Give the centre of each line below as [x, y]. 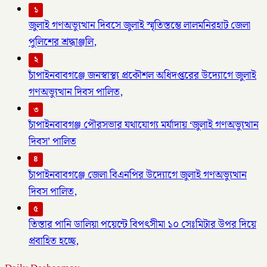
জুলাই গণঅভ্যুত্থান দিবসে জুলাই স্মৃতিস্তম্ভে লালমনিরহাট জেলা [139, 26]
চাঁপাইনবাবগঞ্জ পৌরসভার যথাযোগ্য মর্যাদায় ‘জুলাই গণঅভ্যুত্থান [144, 125]
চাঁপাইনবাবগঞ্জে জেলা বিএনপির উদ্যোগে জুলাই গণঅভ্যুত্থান [138, 175]
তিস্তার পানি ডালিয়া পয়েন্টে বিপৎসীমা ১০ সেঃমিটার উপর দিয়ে [142, 225]
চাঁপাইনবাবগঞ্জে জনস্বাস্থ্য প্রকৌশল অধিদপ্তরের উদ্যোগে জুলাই [142, 75]
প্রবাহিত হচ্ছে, [54, 242]
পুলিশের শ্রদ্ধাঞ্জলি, [63, 43]
